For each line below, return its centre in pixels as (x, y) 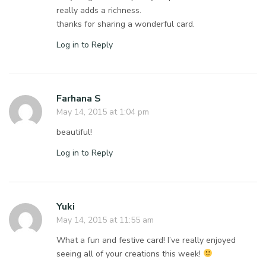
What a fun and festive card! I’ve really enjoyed (146, 240)
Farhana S (79, 98)
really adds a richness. (99, 10)
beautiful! (74, 132)
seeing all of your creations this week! (130, 254)
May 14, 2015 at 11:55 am (105, 220)
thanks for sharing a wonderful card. (126, 24)
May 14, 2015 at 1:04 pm (103, 112)
